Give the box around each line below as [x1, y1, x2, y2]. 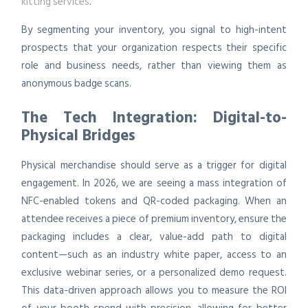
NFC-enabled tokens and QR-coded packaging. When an [21, 192, 287, 210]
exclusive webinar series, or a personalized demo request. [21, 264, 287, 282]
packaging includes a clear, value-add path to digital [21, 228, 287, 246]
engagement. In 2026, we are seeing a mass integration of [21, 175, 287, 192]
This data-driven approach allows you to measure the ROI [21, 282, 287, 300]
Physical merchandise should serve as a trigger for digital [21, 157, 287, 175]
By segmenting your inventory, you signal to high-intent [21, 21, 287, 38]
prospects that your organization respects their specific [21, 39, 287, 56]
